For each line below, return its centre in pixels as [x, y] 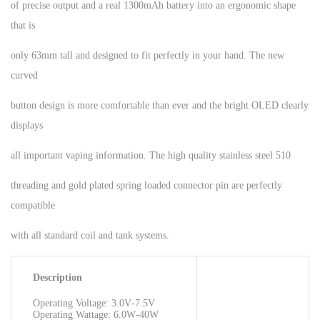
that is [23, 25]
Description [57, 277]
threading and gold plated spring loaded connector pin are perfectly [146, 185]
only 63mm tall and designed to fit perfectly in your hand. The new [147, 55]
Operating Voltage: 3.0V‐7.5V [94, 303]
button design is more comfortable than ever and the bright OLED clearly [160, 105]
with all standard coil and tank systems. [90, 235]
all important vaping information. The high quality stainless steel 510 [151, 155]
